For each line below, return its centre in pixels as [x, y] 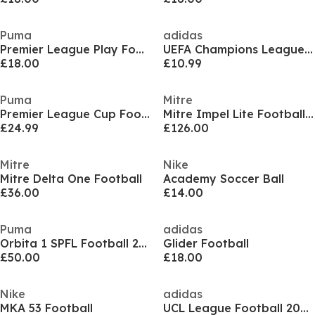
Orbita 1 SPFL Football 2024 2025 [143, 243]
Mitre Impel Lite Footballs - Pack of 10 [309, 114]
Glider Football [206, 243]
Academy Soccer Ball [223, 179]
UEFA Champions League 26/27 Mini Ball [308, 49]
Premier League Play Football [140, 49]
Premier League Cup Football [146, 114]
